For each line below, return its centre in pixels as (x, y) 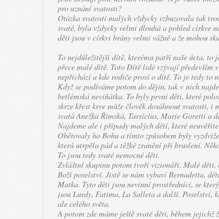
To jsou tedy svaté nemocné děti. (109, 155)
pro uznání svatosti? (90, 8)
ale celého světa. (84, 204)
